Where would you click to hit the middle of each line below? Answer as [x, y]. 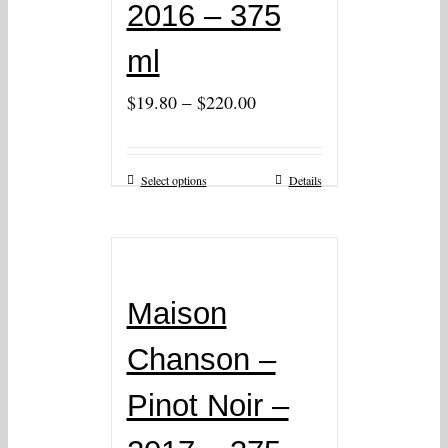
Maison [176, 314]
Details [305, 180]
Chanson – [201, 360]
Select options [173, 180]
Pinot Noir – [207, 406]
